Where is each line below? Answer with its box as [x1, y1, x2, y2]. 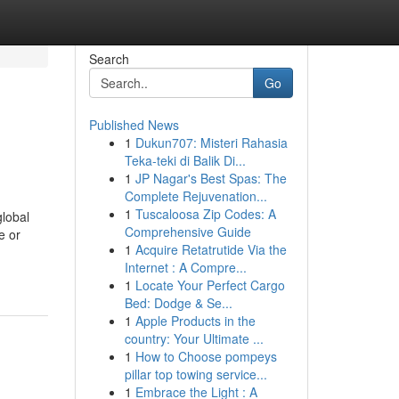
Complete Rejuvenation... [124, 187, 267, 205]
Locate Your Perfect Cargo [134, 276, 285, 294]
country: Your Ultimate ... [124, 330, 264, 347]
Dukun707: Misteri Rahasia [134, 134, 288, 151]
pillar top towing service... [124, 365, 267, 383]
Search [88, 50, 129, 68]
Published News [88, 116, 179, 134]
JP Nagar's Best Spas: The [134, 169, 287, 187]
